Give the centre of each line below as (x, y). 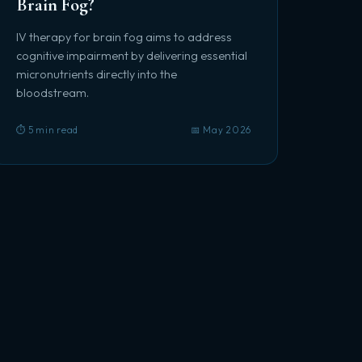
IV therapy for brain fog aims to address (124, 37)
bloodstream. (52, 93)
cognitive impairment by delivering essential (131, 56)
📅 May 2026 (221, 130)
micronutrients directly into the (96, 74)
